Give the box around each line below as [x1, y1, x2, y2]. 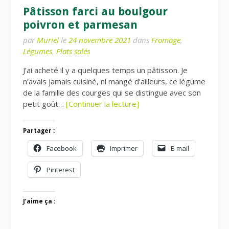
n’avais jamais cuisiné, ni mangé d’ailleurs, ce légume [23, 76, 205, 86]
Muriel [37, 34, 59, 45]
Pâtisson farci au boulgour [23, 5, 168, 18]
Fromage [151, 34, 180, 45]
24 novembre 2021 [68, 34, 131, 45]
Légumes [23, 45, 52, 56]
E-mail [171, 144, 189, 153]
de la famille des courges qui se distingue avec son [23, 87, 201, 98]
